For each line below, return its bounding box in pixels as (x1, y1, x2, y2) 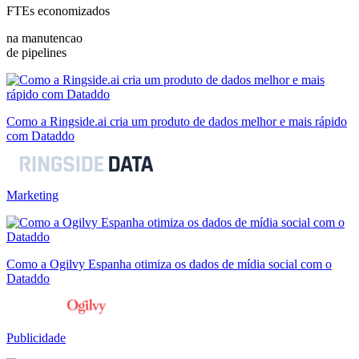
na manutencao (6, 30, 83, 45)
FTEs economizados (6, 3, 110, 18)
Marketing (6, 188, 58, 202)
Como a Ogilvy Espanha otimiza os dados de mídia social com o (6, 256, 332, 271)
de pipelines (6, 45, 67, 59)
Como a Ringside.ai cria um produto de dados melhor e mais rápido (6, 114, 347, 128)
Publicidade (6, 330, 66, 345)
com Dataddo (6, 128, 75, 143)
